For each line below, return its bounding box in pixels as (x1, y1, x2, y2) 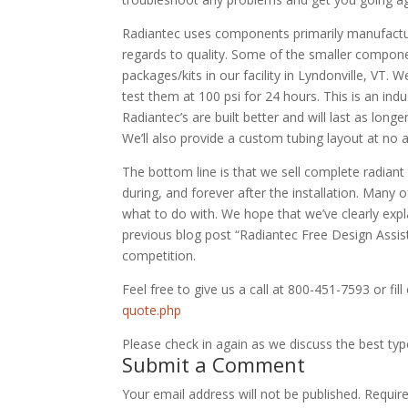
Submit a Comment (122, 351, 306, 378)
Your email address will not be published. (122, 385, 362, 403)
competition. (122, 247, 197, 264)
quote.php (122, 301, 182, 319)
